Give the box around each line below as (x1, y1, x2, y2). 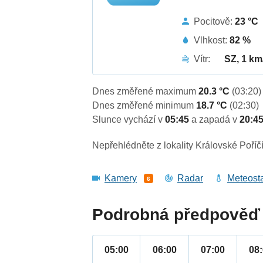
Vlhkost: (194, 35, 230, 45)
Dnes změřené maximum (92, 86, 199, 97)
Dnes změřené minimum (92, 100, 197, 111)
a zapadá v (191, 114, 240, 125)
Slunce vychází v (92, 114, 166, 125)
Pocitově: (194, 16, 235, 26)
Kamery (104, 173, 137, 184)
